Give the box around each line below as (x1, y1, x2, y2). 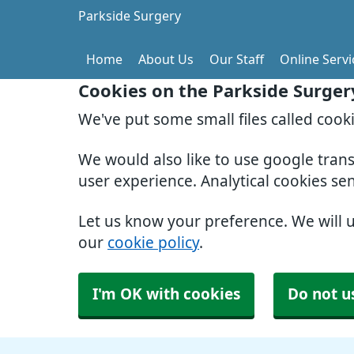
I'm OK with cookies (92, 287, 240, 302)
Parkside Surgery (78, 9, 181, 22)
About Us (138, 53, 194, 66)
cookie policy (107, 235, 199, 250)
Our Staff (209, 53, 264, 66)
